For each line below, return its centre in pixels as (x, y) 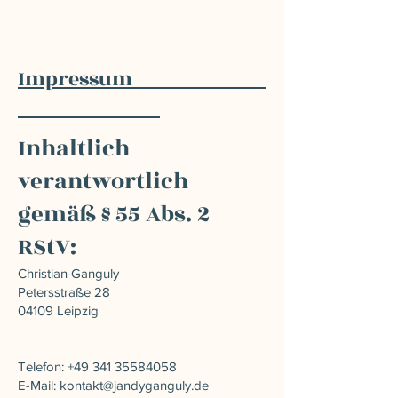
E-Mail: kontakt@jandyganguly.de (113, 385)
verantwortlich (103, 181)
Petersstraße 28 (64, 291)
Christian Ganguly (68, 273)
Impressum (142, 79)
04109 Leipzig (58, 310)
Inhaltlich (74, 148)
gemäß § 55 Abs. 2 (114, 214)
